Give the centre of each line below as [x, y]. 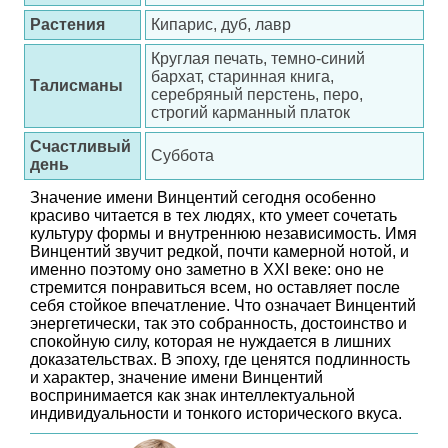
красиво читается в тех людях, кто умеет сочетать [213, 215]
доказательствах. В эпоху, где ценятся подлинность [220, 359]
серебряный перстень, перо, [257, 94]
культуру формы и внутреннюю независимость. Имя [223, 233]
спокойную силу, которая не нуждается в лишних [210, 341]
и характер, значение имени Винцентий [176, 377]
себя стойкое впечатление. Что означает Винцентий [223, 305]
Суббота [182, 155]
